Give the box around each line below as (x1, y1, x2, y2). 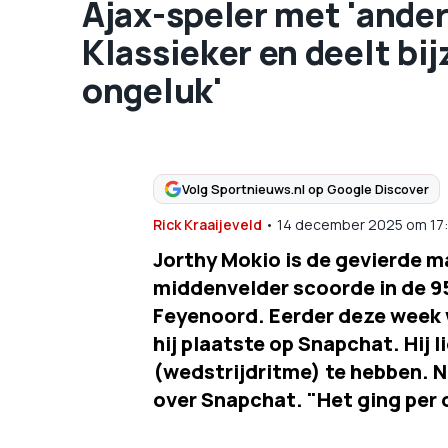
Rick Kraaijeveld (152, 215, 262, 234)
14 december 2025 (276, 215, 403, 234)
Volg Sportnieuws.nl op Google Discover (181, 179, 429, 198)
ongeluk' (82, 67, 223, 113)
